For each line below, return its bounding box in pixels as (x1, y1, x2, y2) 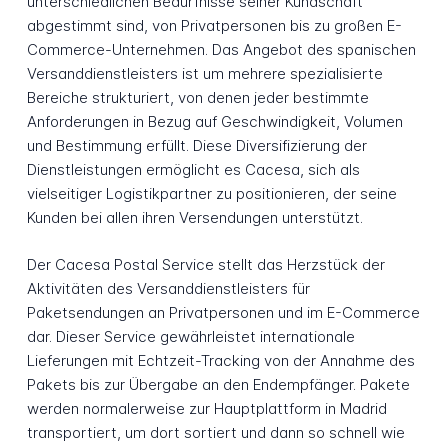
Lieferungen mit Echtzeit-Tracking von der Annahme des (26, 350, 415, 370)
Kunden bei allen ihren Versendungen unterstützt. (26, 208, 363, 228)
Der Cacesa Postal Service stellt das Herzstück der (26, 254, 385, 274)
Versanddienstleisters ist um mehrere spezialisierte (26, 64, 383, 84)
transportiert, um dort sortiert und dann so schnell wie (26, 422, 405, 442)
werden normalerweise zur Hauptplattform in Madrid (26, 398, 387, 418)
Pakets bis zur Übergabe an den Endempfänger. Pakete (26, 374, 410, 394)
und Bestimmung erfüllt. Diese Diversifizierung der (26, 136, 367, 156)
